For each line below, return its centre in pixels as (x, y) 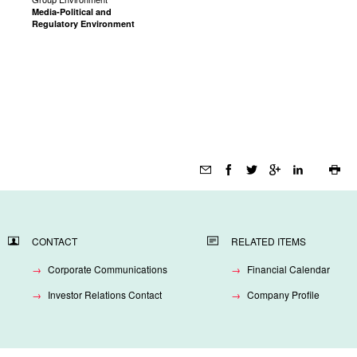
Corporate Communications (108, 269)
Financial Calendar (288, 269)
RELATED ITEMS (269, 241)
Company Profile (283, 294)
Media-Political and (72, 12)
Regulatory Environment (83, 24)
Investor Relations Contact (105, 294)
